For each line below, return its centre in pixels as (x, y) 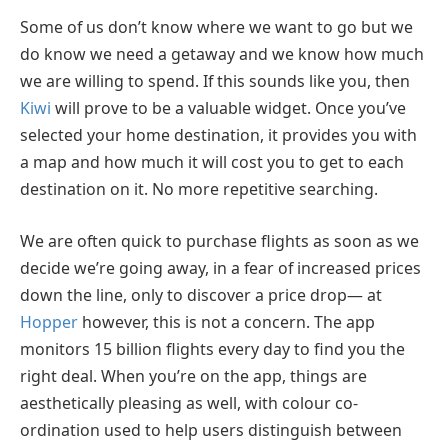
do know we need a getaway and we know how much (222, 54)
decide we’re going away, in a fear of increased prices (220, 267)
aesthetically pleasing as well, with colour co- (189, 402)
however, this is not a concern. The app (226, 321)
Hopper (49, 321)
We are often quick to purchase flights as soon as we (219, 240)
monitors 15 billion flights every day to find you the (212, 348)
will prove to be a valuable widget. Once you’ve (228, 108)
